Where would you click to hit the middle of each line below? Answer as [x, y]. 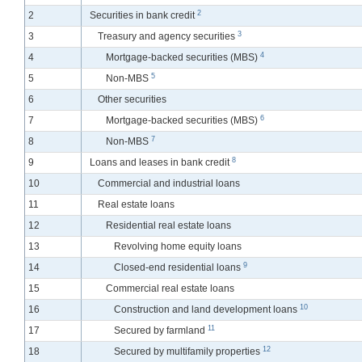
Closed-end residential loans [179, 268]
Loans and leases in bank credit [161, 163]
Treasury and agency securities [168, 37]
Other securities [132, 100]
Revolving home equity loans [178, 247]
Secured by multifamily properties [188, 352]
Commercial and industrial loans [169, 184]
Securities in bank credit [143, 16]
